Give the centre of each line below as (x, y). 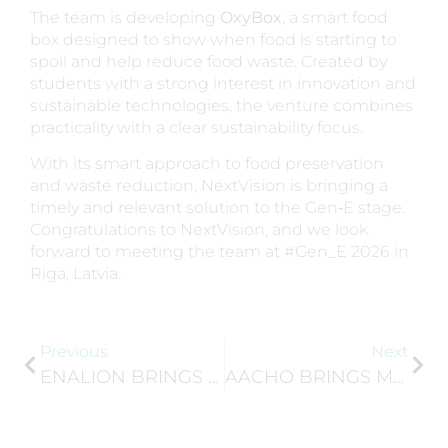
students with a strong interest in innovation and (223, 83)
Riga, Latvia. (75, 274)
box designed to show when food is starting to (213, 39)
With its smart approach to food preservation (207, 164)
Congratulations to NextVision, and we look (199, 230)
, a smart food (335, 17)
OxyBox (251, 17)
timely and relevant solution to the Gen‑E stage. (217, 208)
